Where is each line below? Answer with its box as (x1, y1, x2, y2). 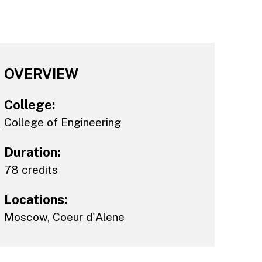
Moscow (4, 210, 48, 223)
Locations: (4, 191, 68, 207)
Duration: (4, 144, 61, 160)
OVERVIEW (4, 65, 79, 82)
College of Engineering (4, 115, 122, 129)
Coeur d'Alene (53, 210, 125, 223)
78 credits (4, 163, 58, 176)
